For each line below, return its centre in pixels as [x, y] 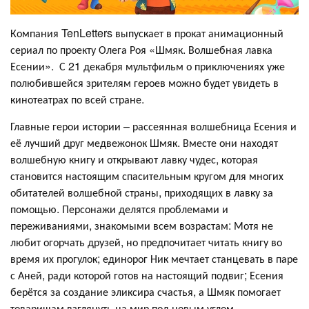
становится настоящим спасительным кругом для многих [147, 175]
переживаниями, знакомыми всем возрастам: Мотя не [142, 225]
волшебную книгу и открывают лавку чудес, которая [134, 159]
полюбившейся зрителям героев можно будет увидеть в [144, 82]
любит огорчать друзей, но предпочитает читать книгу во [146, 241]
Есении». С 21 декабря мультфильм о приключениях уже [149, 66]
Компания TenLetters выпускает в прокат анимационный [147, 32]
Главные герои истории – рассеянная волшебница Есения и [153, 126]
